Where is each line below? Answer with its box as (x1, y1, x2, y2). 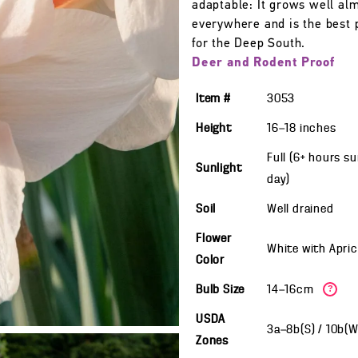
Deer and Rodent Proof (192, 57, 335, 70)
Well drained (267, 203, 334, 216)
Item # (196, 93, 231, 105)
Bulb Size (196, 284, 245, 296)
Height (196, 122, 232, 135)
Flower (196, 233, 232, 245)
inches (299, 122, 336, 135)
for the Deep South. (192, 38, 306, 50)
